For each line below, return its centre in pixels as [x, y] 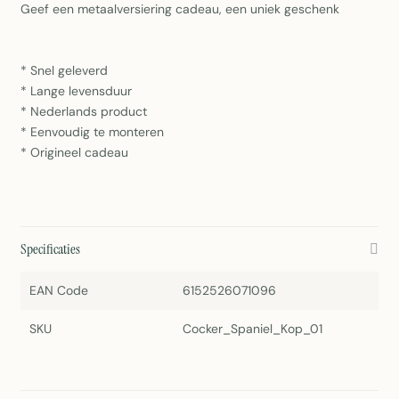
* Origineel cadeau [74, 153]
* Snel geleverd [64, 71]
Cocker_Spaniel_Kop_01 [252, 329]
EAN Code [59, 291]
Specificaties [50, 249]
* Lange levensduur [76, 91]
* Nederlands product [84, 112]
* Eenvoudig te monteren [92, 132]
